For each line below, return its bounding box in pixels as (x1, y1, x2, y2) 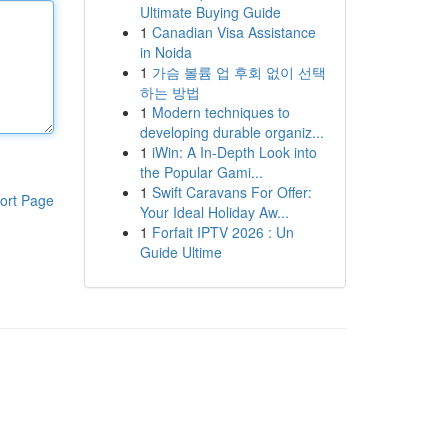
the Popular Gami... (139, 162, 263, 182)
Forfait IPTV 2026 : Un (151, 222, 294, 242)
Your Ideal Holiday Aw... (139, 202, 289, 222)
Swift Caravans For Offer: (151, 182, 312, 202)
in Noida (139, 42, 192, 62)
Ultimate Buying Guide (139, 2, 281, 22)
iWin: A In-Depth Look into (151, 142, 317, 162)
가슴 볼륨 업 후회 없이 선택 (151, 62, 326, 82)
